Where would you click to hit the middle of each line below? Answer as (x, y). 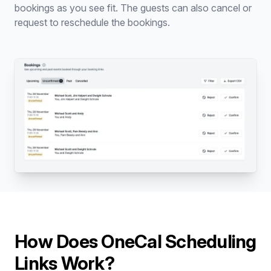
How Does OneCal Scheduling (135, 242)
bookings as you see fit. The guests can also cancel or (133, 8)
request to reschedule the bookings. (92, 22)
